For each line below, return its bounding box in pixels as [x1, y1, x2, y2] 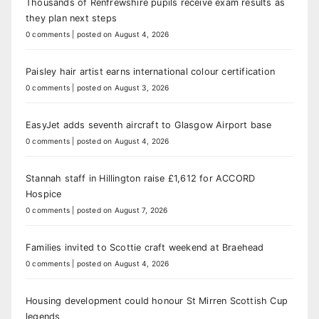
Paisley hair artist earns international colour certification [26, 66, 275, 78]
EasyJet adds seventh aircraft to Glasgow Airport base [26, 120, 272, 131]
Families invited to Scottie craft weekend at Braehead [26, 242, 264, 253]
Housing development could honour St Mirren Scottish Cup [26, 296, 288, 307]
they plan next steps [26, 13, 117, 24]
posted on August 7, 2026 [76, 206, 168, 215]
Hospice [26, 189, 62, 200]
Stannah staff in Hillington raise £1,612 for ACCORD [26, 173, 256, 184]
